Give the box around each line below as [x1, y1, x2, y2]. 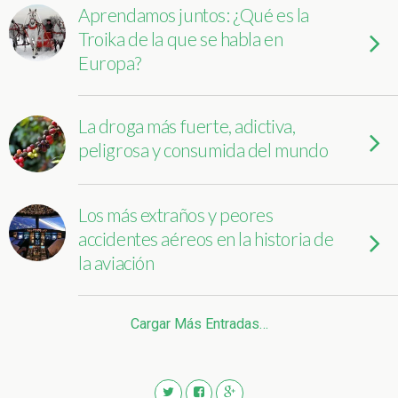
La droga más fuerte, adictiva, [78, 115, 296, 137]
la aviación [78, 251, 155, 274]
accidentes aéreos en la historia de [78, 227, 334, 250]
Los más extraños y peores [78, 203, 274, 226]
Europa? [78, 52, 141, 74]
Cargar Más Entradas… [130, 315, 268, 332]
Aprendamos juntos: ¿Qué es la [78, 4, 309, 26]
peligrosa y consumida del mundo [78, 139, 329, 161]
